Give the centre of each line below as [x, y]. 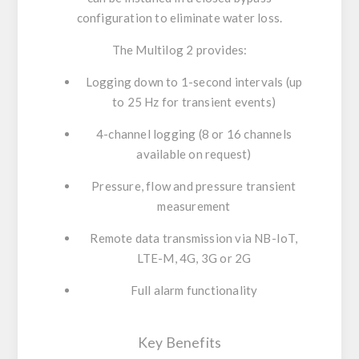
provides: [220, 50]
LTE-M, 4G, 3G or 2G [194, 258]
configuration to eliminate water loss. [179, 18]
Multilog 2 [165, 50]
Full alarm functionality [194, 290]
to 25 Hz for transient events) [194, 102]
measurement [194, 206]
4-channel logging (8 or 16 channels [194, 134]
